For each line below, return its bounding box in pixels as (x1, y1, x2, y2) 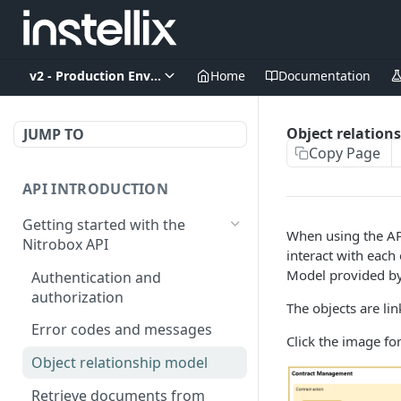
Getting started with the (22, 214, 185, 235)
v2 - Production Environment (29, 67, 209, 84)
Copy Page (309, 143, 380, 163)
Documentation (278, 67, 371, 84)
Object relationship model (31, 353, 208, 373)
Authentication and (31, 267, 161, 287)
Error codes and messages (31, 320, 212, 340)
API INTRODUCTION (22, 179, 169, 199)
